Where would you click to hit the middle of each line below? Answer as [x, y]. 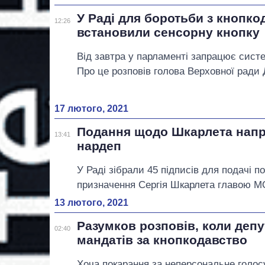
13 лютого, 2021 [91, 202]
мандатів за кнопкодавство [162, 240]
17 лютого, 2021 [91, 108]
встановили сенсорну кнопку [169, 33]
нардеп [99, 146]
